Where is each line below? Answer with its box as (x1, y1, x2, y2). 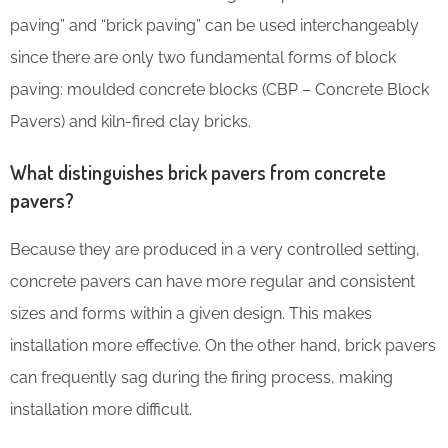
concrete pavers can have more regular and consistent (10, 271, 415, 291)
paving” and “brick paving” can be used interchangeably (10, 15, 419, 35)
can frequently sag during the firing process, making (10, 367, 393, 387)
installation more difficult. (10, 399, 192, 419)
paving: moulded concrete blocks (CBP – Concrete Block (10, 79, 429, 99)
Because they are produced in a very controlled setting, (10, 239, 420, 259)
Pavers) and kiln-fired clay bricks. (10, 111, 251, 131)
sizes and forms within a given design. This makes (10, 303, 372, 323)
